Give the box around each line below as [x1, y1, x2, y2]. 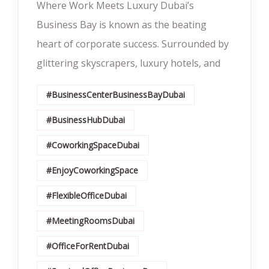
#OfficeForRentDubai [46, 240, 129, 252]
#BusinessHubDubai [46, 114, 125, 125]
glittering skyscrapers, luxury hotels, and [37, 56, 220, 70]
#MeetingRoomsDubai [46, 215, 134, 226]
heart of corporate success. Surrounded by [37, 37, 229, 50]
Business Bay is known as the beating [37, 18, 207, 31]
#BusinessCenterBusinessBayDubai [46, 89, 185, 100]
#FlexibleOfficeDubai [46, 190, 127, 201]
